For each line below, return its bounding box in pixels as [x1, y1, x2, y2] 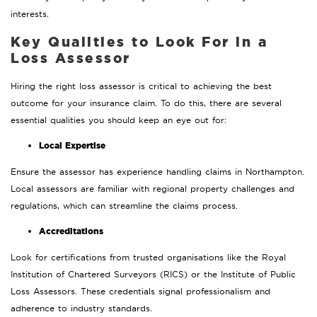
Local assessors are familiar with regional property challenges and [11, 183, 294, 195]
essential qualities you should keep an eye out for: [11, 115, 226, 126]
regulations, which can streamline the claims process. [11, 200, 238, 212]
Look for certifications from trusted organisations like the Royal [11, 252, 286, 263]
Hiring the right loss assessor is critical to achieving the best [11, 81, 272, 92]
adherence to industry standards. [11, 303, 152, 314]
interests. [11, 8, 49, 20]
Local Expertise [39, 139, 105, 152]
